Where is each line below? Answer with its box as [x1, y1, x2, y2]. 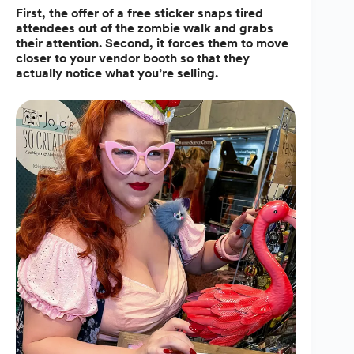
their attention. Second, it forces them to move [16, 36, 288, 51]
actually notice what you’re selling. [16, 66, 218, 81]
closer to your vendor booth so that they [16, 51, 250, 66]
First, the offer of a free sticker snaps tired [16, 6, 263, 21]
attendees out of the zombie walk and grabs [16, 21, 273, 36]
